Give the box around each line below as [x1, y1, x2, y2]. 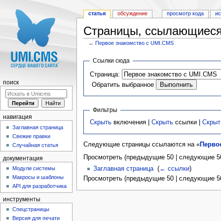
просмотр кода [166, 10, 204, 17]
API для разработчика [12, 183, 67, 189]
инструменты [2, 196, 40, 202]
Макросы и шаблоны [12, 174, 64, 181]
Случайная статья [12, 142, 59, 148]
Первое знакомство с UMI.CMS [95, 39, 174, 46]
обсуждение [117, 10, 148, 17]
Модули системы [12, 165, 56, 172]
